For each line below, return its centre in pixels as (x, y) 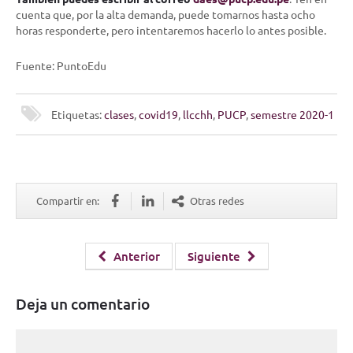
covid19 (158, 114)
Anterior (135, 256)
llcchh (198, 114)
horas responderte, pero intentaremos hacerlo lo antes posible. (171, 30)
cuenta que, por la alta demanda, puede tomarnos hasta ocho (165, 14)
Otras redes (217, 200)
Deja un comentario (83, 303)
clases (119, 114)
